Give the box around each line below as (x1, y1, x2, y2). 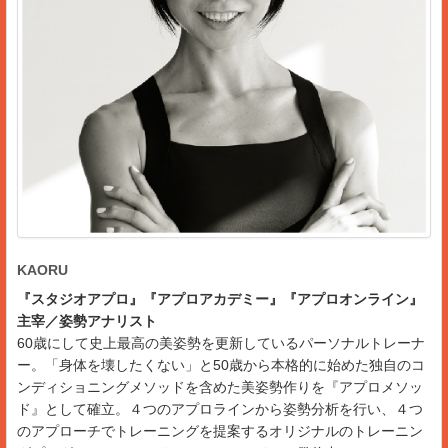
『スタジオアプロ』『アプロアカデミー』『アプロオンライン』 (17, 290, 423, 307)
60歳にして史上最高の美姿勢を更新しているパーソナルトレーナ (17, 334, 425, 351)
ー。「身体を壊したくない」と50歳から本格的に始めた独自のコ (17, 356, 425, 373)
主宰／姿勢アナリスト (17, 312, 171, 329)
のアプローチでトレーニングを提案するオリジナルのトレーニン (17, 422, 423, 439)
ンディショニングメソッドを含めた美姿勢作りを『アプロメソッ (17, 378, 423, 395)
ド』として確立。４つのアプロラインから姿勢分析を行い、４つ (17, 400, 423, 417)
